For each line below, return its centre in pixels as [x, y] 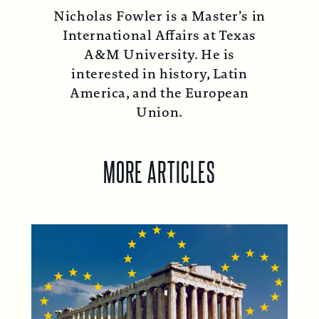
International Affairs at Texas [159, 35]
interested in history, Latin [159, 74]
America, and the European [159, 93]
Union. [159, 112]
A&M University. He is [159, 54]
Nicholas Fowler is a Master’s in [159, 16]
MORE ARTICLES [159, 170]
